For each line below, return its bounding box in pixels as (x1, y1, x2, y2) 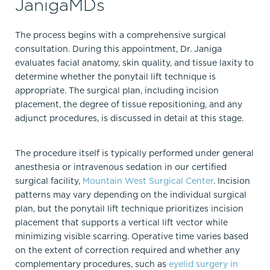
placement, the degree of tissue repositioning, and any (15, 98, 242, 110)
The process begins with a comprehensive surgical (15, 28, 226, 41)
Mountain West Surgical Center (83, 174, 213, 187)
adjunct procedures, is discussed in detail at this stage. (15, 111, 243, 124)
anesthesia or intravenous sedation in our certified (15, 160, 227, 173)
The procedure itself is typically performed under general (15, 146, 254, 159)
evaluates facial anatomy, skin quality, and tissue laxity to (15, 56, 254, 69)
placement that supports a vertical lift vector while (15, 216, 228, 228)
